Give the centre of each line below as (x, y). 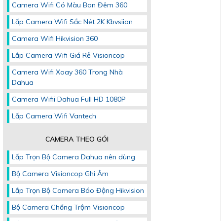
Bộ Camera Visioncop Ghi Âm (60, 174)
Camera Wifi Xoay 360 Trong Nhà (67, 72)
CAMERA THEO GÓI (77, 139)
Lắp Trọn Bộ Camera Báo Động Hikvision (78, 191)
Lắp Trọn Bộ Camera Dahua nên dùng (74, 157)
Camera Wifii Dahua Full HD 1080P (69, 99)
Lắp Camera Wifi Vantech (54, 116)
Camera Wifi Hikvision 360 (55, 39)
